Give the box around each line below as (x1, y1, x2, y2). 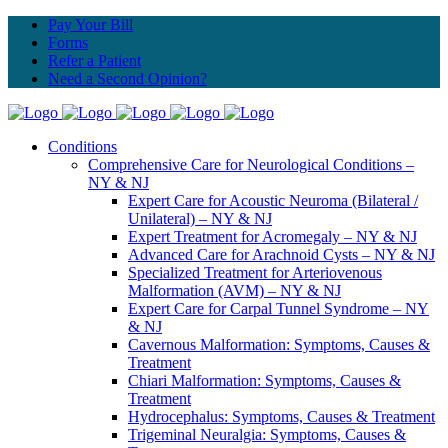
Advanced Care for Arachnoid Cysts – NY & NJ (128, 246, 435, 263)
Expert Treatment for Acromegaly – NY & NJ (128, 228, 417, 245)
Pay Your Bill (48, 16, 133, 33)
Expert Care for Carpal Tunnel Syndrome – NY (128, 300, 429, 317)
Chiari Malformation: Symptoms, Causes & (128, 372, 401, 389)
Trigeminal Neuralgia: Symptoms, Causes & (128, 426, 406, 443)
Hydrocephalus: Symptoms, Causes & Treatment (128, 408, 435, 425)
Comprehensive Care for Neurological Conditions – (88, 156, 414, 173)
